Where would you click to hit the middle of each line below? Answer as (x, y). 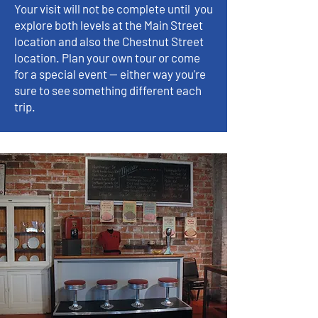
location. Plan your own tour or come (107, 57)
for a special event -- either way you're (110, 74)
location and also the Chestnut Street (109, 41)
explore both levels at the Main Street (109, 25)
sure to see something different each (108, 90)
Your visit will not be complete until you (114, 9)
